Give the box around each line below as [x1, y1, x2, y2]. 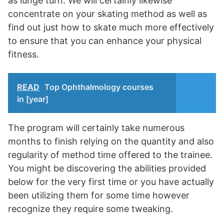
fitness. [8, 49, 39, 59]
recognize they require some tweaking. [8, 203, 173, 214]
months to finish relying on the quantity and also [8, 136, 214, 146]
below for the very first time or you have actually [8, 176, 214, 187]
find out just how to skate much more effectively [8, 22, 214, 32]
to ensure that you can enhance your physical [8, 35, 201, 46]
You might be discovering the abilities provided [8, 163, 206, 173]
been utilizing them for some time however [8, 190, 189, 200]
